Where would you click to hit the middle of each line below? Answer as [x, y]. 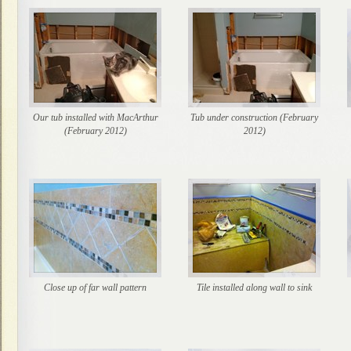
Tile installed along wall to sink [254, 288]
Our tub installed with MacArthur [95, 118]
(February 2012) [95, 131]
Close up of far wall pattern [95, 288]
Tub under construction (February [254, 118]
